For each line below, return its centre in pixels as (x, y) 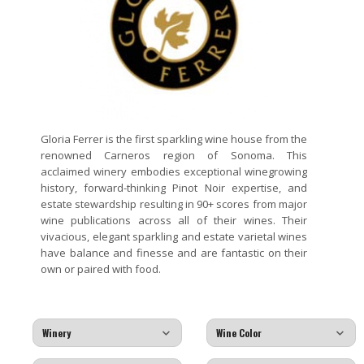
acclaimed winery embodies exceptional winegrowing (174, 171)
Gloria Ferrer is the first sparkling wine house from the (174, 139)
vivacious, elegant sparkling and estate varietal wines (174, 236)
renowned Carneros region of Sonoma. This (174, 155)
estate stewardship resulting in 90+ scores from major (174, 204)
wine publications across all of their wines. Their (174, 220)
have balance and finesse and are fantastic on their (174, 253)
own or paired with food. (101, 269)
